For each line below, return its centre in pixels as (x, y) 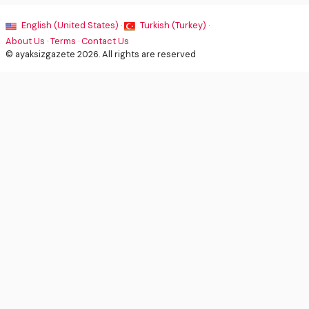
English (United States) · (72, 25)
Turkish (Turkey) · (174, 25)
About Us (25, 41)
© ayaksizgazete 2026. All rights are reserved (101, 54)
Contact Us (105, 41)
